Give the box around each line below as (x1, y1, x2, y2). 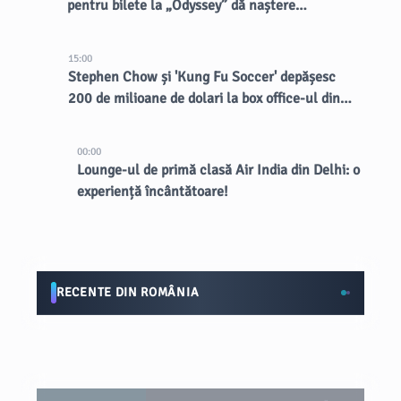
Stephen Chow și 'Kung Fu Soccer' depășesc (68, 68, 337, 86)
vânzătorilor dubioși (66, 18, 187, 36)
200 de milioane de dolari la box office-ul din (68, 90, 341, 107)
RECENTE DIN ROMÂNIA (56, 285, 200, 300)
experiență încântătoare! (76, 183, 228, 200)
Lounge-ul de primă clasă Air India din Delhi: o (76, 161, 360, 179)
